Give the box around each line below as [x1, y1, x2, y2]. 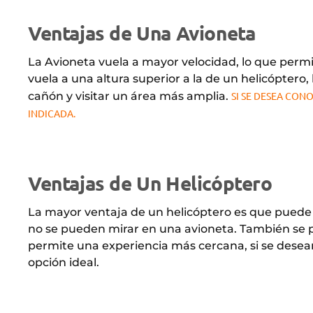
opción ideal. [28, 255, 99, 269]
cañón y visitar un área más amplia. [28, 89, 231, 103]
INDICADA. [28, 106, 75, 119]
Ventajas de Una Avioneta [28, 20, 256, 45]
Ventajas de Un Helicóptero [28, 170, 272, 195]
